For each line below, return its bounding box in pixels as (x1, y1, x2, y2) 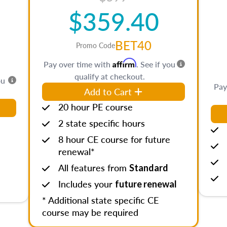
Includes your (58, 177, 115, 190)
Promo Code (75, 40, 115, 50)
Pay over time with (44, 58, 112, 70)
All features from (58, 161, 129, 174)
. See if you (136, 58, 175, 70)
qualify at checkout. (74, 70, 145, 82)
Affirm (112, 58, 136, 68)
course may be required (42, 206, 138, 218)
